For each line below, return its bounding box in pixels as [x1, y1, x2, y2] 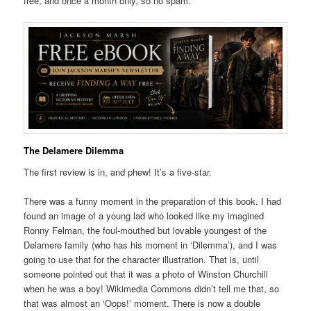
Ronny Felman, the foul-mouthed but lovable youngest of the [24, 224, 267, 237]
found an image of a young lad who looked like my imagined [24, 209, 264, 223]
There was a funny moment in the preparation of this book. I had [24, 194, 282, 208]
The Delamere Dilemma [24, 143, 124, 157]
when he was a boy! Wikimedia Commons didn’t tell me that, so [24, 282, 280, 296]
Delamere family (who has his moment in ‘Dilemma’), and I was [24, 238, 278, 252]
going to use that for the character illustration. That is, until [24, 253, 260, 267]
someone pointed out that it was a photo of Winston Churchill [24, 267, 269, 281]
